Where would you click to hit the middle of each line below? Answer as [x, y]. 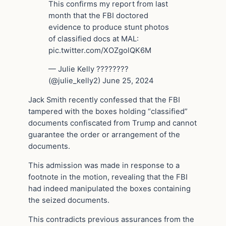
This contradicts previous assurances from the [111, 219]
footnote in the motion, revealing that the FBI [108, 177]
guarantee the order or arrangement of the [104, 135]
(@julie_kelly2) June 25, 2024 [101, 81]
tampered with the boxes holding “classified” [108, 112]
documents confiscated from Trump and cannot [112, 123]
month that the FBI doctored [98, 15]
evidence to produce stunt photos [109, 27]
